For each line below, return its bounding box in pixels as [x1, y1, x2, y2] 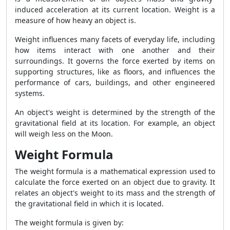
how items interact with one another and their [15, 45, 215, 55]
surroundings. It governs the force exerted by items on [15, 56, 215, 66]
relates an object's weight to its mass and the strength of [15, 188, 215, 198]
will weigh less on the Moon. [15, 129, 113, 139]
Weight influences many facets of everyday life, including [15, 34, 215, 44]
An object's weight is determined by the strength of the [15, 107, 215, 117]
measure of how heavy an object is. [15, 15, 136, 25]
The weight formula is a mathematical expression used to [15, 166, 215, 176]
